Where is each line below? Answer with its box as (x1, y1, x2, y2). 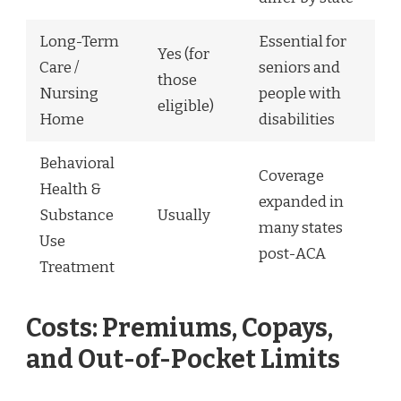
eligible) (158, 97, 214, 116)
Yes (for (158, 45, 209, 64)
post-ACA (259, 244, 326, 264)
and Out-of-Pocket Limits (26, 343, 340, 375)
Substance (39, 206, 114, 226)
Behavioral (39, 154, 115, 174)
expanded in (259, 192, 344, 212)
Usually (158, 206, 210, 226)
